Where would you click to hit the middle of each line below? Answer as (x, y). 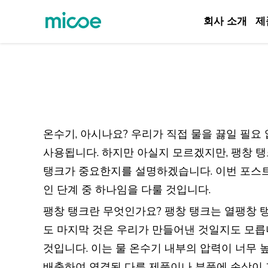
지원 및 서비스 (44, 130)
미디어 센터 (37, 151)
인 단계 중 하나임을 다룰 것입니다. (127, 190)
